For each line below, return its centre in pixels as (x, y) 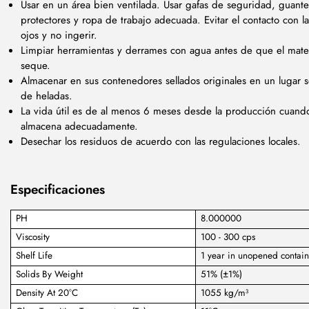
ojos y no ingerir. (61, 35)
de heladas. (48, 96)
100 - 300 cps (228, 237)
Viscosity (33, 237)
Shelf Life (34, 256)
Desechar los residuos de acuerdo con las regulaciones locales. (161, 141)
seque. (37, 65)
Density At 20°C (47, 293)
